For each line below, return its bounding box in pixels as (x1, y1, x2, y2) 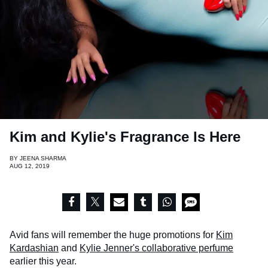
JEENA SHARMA (20, 155, 66, 162)
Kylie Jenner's (80, 243, 139, 254)
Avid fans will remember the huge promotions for (10, 230, 216, 240)
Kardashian (10, 243, 59, 254)
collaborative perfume (142, 243, 233, 254)
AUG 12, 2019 (10, 163, 50, 170)
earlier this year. (10, 256, 77, 267)
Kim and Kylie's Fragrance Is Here (10, 129, 240, 145)
